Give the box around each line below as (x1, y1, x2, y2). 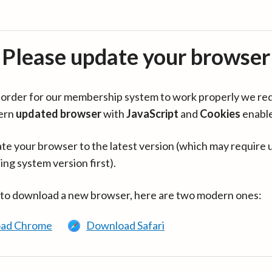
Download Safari (86, 219, 165, 232)
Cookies (200, 107, 240, 120)
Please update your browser (2, 43, 270, 70)
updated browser (16, 107, 101, 120)
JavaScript (126, 107, 178, 120)
